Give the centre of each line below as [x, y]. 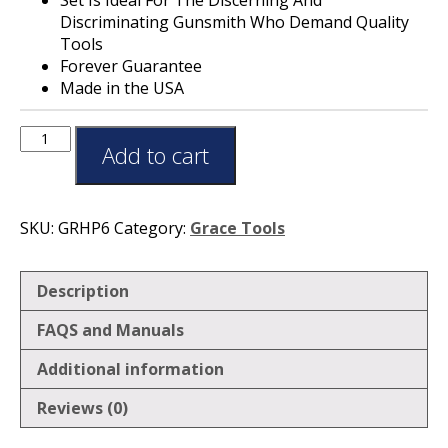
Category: [152, 227]
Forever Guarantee [131, 65]
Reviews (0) [82, 407]
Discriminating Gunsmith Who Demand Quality [234, 21]
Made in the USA [122, 87]
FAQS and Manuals [110, 329]
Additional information [130, 368]
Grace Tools [237, 227]
